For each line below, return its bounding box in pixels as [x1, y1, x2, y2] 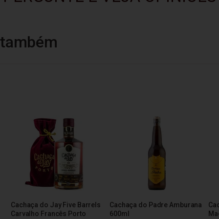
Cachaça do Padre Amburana [109, 200, 202, 209]
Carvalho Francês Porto [11, 209, 86, 218]
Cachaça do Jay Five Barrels [11, 200, 101, 209]
